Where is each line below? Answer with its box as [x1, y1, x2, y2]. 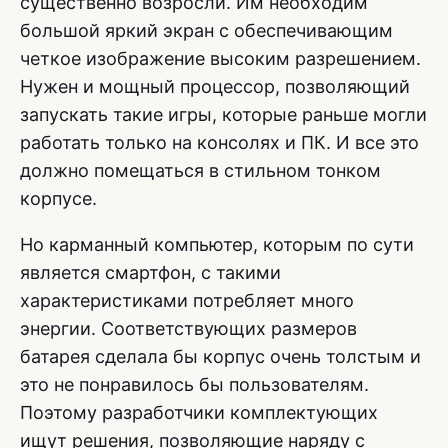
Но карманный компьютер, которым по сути [20, 234, 414, 256]
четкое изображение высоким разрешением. [20, 48, 421, 70]
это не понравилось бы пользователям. [20, 374, 369, 396]
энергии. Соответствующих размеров [20, 318, 357, 340]
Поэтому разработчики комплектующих [20, 402, 378, 424]
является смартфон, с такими [20, 262, 281, 284]
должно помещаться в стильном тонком [20, 160, 381, 182]
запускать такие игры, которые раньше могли [20, 104, 427, 126]
